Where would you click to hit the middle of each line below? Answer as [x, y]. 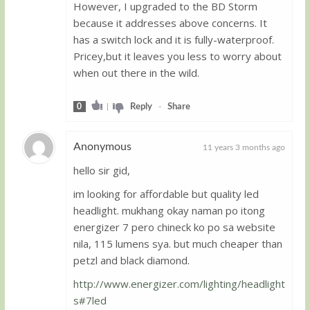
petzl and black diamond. [131, 260]
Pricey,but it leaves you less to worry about [177, 56]
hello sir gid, [101, 170]
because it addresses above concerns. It [170, 22]
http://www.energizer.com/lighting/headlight [179, 283]
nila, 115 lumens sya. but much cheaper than [177, 243]
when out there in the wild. [136, 72]
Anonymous [102, 146]
